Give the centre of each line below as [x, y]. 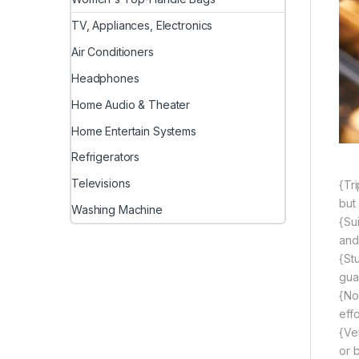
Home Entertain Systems [134, 131]
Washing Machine [117, 209]
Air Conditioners [113, 52]
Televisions [101, 184]
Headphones [105, 78]
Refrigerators [106, 157]
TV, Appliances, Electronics [142, 26]
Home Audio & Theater [131, 104]
